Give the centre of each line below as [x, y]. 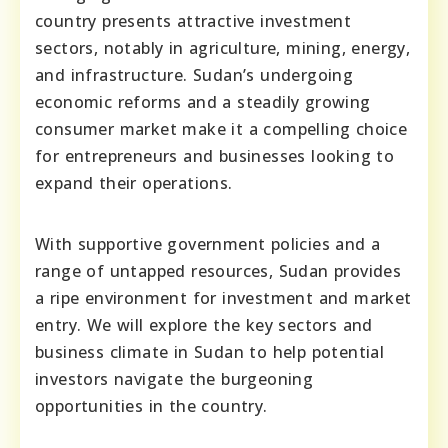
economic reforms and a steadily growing [203, 102]
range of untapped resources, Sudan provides [218, 271]
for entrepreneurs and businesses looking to [215, 156]
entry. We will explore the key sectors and [204, 325]
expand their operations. [134, 183]
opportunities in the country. [151, 406]
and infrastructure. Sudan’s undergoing [194, 75]
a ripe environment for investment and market [223, 298]
